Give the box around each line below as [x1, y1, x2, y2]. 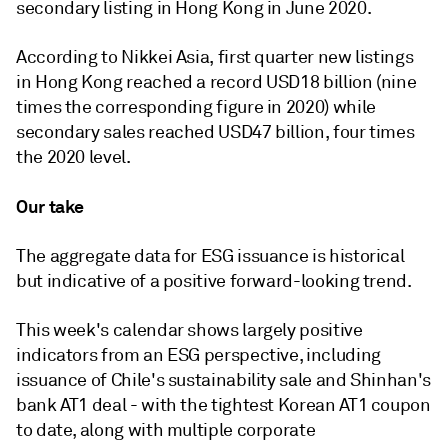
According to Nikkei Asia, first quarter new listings [16, 46, 414, 68]
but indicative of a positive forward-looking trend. [16, 270, 412, 292]
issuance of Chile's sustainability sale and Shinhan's [16, 369, 431, 391]
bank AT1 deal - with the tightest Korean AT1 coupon [16, 394, 431, 416]
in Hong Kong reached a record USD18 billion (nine [16, 71, 417, 93]
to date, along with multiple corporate [16, 419, 316, 441]
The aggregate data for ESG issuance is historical [16, 245, 405, 267]
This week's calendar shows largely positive [16, 319, 363, 341]
